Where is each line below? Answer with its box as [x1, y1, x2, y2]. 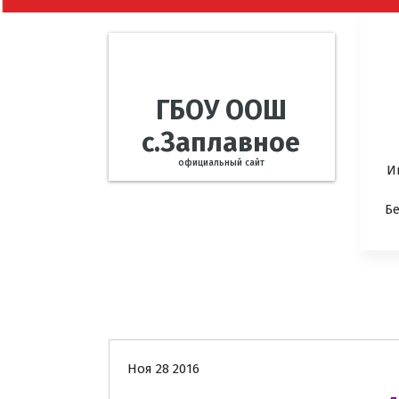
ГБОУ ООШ [155, 94, 287, 127]
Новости [146, 297, 201, 314]
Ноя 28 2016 [127, 360, 199, 377]
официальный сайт [177, 158, 265, 169]
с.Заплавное [142, 126, 301, 159]
